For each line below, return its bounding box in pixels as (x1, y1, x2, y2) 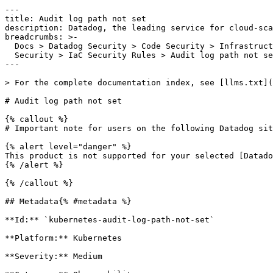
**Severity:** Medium (5, 252, 102, 261)
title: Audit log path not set (5, 14, 146, 23)
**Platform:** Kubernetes (5, 233, 122, 243)
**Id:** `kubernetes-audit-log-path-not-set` (5, 215, 219, 224)
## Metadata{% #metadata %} (5, 197, 132, 206)
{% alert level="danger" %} (5, 142, 132, 151)
